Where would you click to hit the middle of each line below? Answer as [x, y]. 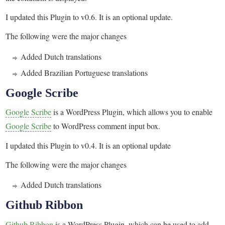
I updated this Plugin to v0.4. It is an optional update [88, 145]
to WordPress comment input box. [106, 126]
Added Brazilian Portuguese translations [84, 72]
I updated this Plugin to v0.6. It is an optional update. [89, 17]
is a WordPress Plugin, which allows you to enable [132, 112]
